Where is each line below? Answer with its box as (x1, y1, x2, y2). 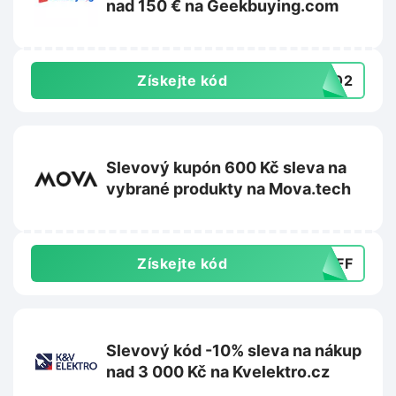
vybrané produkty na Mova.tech (106, 179, 351, 199)
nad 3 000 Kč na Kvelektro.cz (106, 362, 330, 382)
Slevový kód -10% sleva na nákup (106, 341, 362, 361)
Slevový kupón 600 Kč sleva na (106, 158, 346, 178)
